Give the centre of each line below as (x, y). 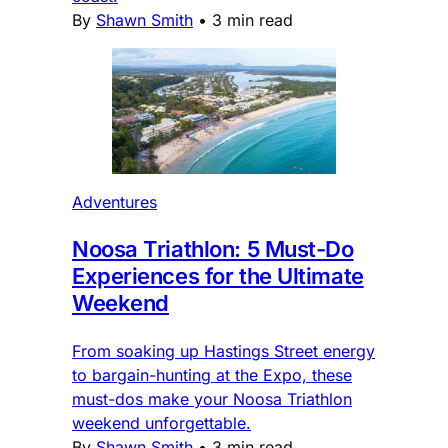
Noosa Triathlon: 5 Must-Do (213, 249)
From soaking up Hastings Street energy (223, 351)
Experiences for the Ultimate (218, 276)
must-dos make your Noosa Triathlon (212, 399)
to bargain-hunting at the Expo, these (212, 375)
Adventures (114, 202)
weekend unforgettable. (161, 423)
